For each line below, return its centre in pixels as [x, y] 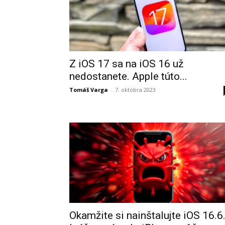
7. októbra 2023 [135, 90]
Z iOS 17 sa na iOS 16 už [126, 64]
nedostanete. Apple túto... [128, 76]
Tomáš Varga [89, 90]
